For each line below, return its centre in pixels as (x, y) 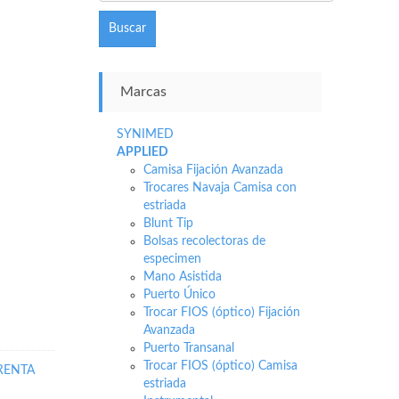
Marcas (143, 92)
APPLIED (142, 152)
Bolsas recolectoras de (204, 241)
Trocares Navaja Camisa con (220, 188)
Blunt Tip (168, 224)
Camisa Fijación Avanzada (213, 170)
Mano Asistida (182, 277)
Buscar (127, 28)
